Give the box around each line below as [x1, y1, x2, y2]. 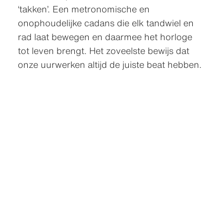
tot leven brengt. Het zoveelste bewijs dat [17, 44, 189, 57]
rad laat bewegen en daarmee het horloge [17, 30, 192, 44]
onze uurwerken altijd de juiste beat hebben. [17, 58, 202, 71]
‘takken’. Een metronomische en [17, 2, 150, 16]
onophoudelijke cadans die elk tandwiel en [17, 16, 194, 30]
